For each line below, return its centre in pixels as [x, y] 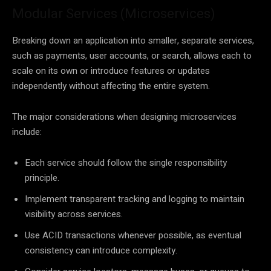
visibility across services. [74, 214]
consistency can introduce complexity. [101, 251]
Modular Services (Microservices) [114, 14]
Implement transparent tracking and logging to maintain [135, 199]
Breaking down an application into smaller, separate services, [133, 41]
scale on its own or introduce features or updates [111, 71]
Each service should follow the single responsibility [126, 163]
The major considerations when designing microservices [124, 117]
